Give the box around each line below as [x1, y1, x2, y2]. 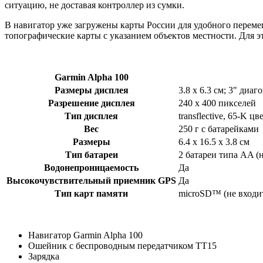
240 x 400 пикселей [178, 98, 256, 109]
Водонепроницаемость [44, 163, 139, 173]
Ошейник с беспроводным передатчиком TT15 [28, 241, 217, 251]
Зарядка [28, 251, 59, 262]
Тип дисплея [65, 111, 118, 122]
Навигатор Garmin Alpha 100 [28, 230, 143, 241]
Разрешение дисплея [48, 98, 135, 109]
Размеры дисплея [54, 85, 129, 96]
